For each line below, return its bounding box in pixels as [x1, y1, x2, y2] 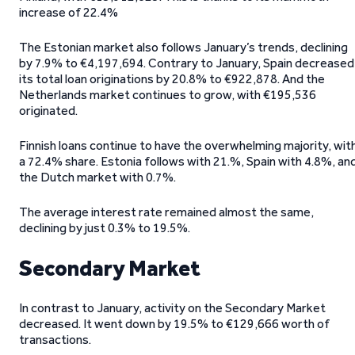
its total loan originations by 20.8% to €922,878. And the [19, 71, 325, 86]
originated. [19, 103, 78, 118]
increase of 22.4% [19, 5, 118, 20]
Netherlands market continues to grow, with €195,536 [19, 87, 316, 102]
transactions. [19, 332, 91, 347]
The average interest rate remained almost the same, [19, 204, 314, 219]
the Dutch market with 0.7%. [19, 170, 176, 185]
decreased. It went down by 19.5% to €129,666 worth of [19, 316, 330, 331]
